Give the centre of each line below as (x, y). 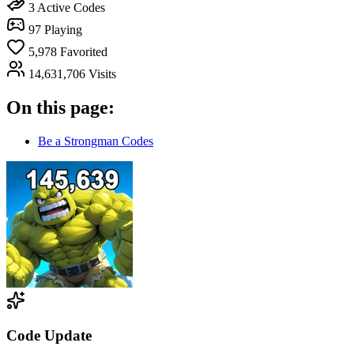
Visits (102, 73)
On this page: (60, 107)
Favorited (84, 51)
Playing (63, 29)
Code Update (49, 336)
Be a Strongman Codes (96, 141)
